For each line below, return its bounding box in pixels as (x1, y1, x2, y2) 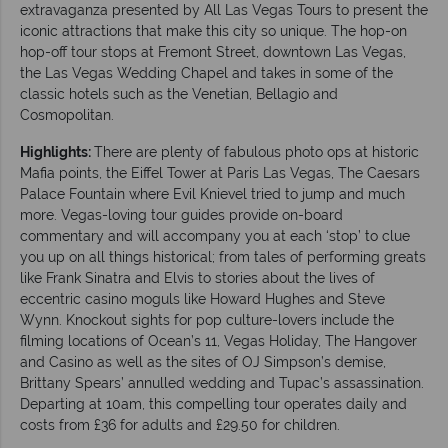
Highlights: (20, 143, 94, 160)
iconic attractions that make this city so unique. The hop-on (20, 22, 407, 39)
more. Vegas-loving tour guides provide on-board (20, 206, 343, 223)
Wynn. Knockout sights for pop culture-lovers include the (20, 311, 394, 328)
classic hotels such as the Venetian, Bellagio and (20, 85, 338, 102)
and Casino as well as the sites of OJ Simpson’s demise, (20, 353, 386, 370)
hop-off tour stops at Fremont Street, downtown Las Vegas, (20, 43, 406, 60)
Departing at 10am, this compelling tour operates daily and (20, 395, 407, 412)
